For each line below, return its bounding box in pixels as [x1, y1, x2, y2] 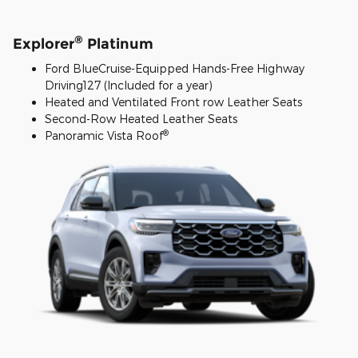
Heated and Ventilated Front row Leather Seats [45, 95, 302, 109]
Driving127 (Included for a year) [45, 78, 213, 93]
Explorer [13, 34, 74, 52]
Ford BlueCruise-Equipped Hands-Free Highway [45, 62, 304, 76]
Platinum [83, 34, 153, 52]
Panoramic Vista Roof [45, 129, 163, 143]
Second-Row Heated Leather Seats [45, 112, 237, 126]
